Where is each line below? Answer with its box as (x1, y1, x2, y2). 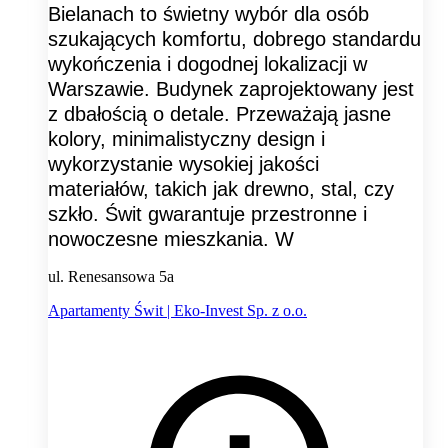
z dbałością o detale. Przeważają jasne (48, 103, 391, 126)
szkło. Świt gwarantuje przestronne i (48, 203, 367, 226)
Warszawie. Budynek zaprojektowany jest (48, 78, 414, 101)
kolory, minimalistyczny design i (48, 128, 325, 151)
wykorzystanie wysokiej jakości (48, 153, 319, 176)
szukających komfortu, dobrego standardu (48, 28, 421, 51)
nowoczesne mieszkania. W (48, 228, 294, 251)
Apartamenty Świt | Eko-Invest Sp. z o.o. (48, 302, 307, 320)
